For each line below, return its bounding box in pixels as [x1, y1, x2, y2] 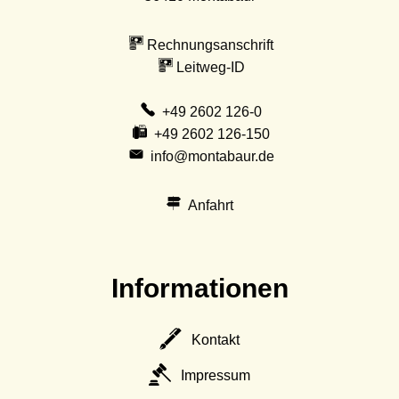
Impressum [181, 368, 251, 384]
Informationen [110, 273, 289, 303]
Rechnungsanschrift [147, 37, 273, 53]
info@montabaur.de [150, 148, 274, 164]
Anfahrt [187, 197, 233, 213]
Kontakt [191, 331, 240, 347]
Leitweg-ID [175, 59, 245, 75]
